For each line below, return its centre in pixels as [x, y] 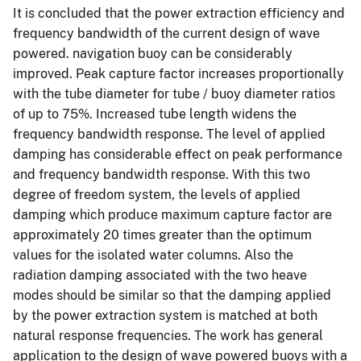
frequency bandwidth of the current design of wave [166, 33]
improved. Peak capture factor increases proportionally [178, 73]
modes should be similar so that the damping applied [172, 295]
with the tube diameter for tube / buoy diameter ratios [174, 93]
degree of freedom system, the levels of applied [157, 194]
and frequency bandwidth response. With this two [162, 174]
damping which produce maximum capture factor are [172, 214]
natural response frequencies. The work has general [168, 335]
